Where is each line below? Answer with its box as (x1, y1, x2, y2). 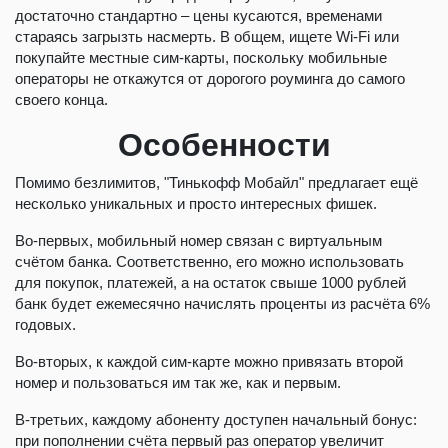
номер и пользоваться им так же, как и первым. (15, 374, 341, 392)
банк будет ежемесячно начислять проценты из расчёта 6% (15, 295, 430, 313)
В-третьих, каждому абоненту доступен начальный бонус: (15, 411, 417, 429)
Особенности (117, 127, 331, 164)
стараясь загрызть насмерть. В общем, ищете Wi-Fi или (15, 28, 399, 46)
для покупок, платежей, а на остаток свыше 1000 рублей (15, 274, 406, 292)
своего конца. (15, 91, 108, 109)
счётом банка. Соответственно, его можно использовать (15, 253, 404, 271)
